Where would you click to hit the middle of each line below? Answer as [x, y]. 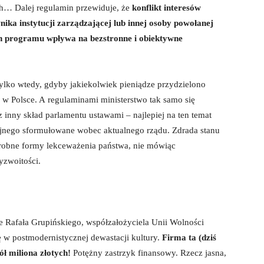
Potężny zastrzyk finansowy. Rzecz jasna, [148, 253]
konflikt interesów [166, 8]
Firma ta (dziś [189, 237]
